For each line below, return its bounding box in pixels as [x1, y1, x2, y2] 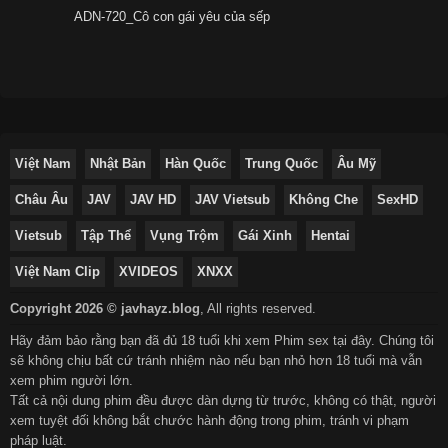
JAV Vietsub [195, 192, 270, 208]
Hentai [311, 228, 350, 244]
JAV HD [130, 192, 176, 208]
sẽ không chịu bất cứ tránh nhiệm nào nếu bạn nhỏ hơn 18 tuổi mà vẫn [10, 353, 422, 369]
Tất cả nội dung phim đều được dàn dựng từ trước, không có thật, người [10, 393, 436, 409]
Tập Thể [81, 228, 131, 244]
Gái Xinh [238, 228, 292, 244]
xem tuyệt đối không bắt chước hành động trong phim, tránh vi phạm [10, 413, 409, 429]
